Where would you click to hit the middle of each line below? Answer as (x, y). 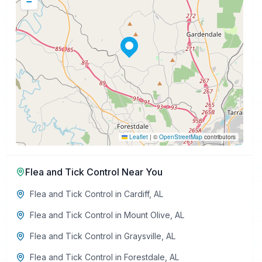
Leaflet (137, 137)
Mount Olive (147, 215)
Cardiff (136, 194)
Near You (141, 172)
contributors (219, 137)
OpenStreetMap (180, 137)
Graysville (142, 236)
